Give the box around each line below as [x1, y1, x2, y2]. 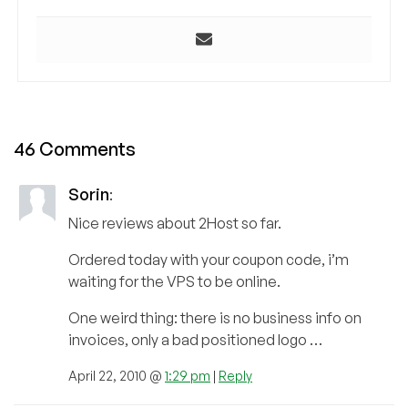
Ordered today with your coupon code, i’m [68, 250, 349, 269]
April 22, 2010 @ [68, 367, 165, 383]
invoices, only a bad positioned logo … [68, 330, 322, 349]
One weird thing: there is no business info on [68, 308, 362, 327]
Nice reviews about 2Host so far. [68, 213, 281, 232]
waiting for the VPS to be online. [68, 271, 280, 291]
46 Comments [14, 137, 136, 160]
